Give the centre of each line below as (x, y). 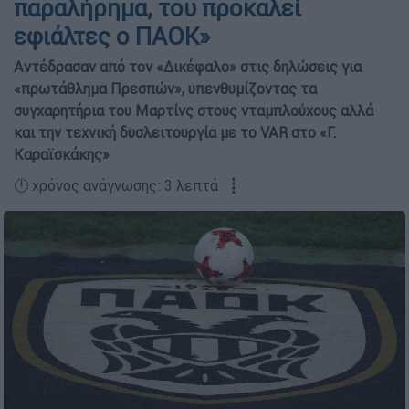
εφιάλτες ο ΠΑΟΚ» (112, 37)
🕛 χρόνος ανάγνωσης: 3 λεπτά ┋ (126, 186)
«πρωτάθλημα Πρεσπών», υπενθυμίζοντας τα (165, 89)
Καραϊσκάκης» (62, 155)
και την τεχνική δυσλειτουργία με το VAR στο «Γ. (175, 133)
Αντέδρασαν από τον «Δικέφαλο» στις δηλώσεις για (188, 67)
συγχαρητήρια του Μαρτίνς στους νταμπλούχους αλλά (194, 111)
